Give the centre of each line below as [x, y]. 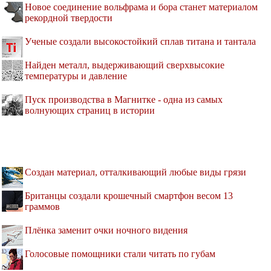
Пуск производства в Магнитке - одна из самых [124, 100]
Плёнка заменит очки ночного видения [106, 230]
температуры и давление [76, 76]
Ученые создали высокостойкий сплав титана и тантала [140, 42]
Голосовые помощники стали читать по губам [120, 254]
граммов [42, 207]
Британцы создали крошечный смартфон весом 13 [129, 196]
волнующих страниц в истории [90, 111]
